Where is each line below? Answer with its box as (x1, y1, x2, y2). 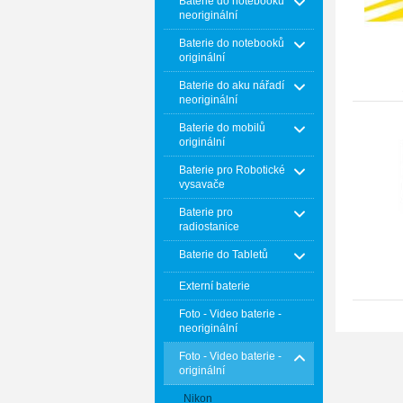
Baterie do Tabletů (179, 248, 268, 261)
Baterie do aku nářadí (179, 79, 284, 92)
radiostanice (179, 220, 239, 233)
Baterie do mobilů (179, 121, 265, 134)
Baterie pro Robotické (179, 164, 285, 176)
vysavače (179, 178, 225, 191)
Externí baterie (179, 280, 250, 292)
